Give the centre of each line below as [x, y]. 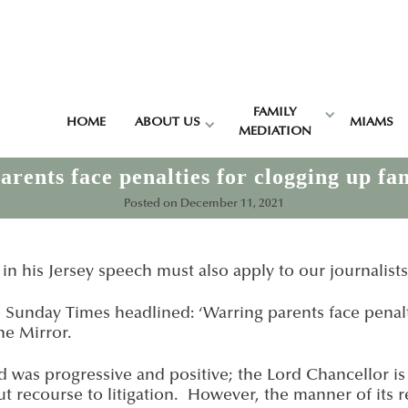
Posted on [152, 204]
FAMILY [275, 113]
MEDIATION [275, 132]
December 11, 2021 [232, 204]
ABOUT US [168, 122]
